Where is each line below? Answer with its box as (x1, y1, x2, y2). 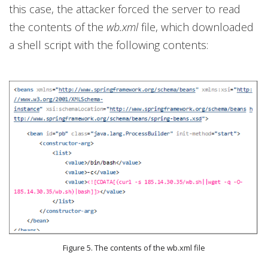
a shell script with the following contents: (9, 38, 208, 53)
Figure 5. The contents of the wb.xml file (63, 242, 205, 253)
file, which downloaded (138, 20, 254, 35)
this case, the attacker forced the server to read (9, 2, 240, 17)
